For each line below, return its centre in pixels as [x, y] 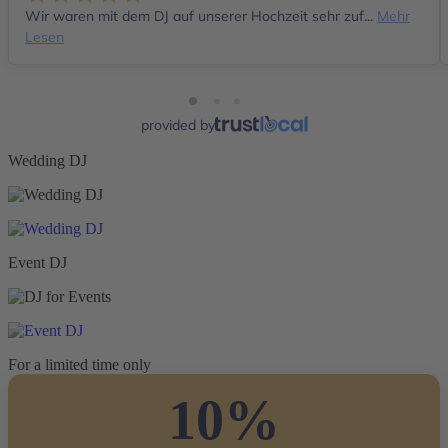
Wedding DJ [47, 160]
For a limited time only [79, 364]
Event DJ [37, 262]
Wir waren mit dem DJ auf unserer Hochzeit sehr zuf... [201, 15]
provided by [177, 124]
